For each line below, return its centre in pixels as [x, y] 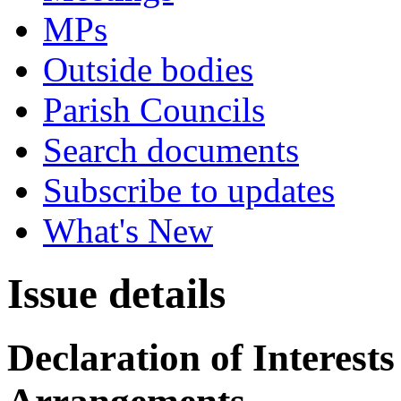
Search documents [171, 150]
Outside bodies [148, 69]
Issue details [116, 294]
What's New [128, 230]
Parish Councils [154, 110]
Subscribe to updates [189, 190]
